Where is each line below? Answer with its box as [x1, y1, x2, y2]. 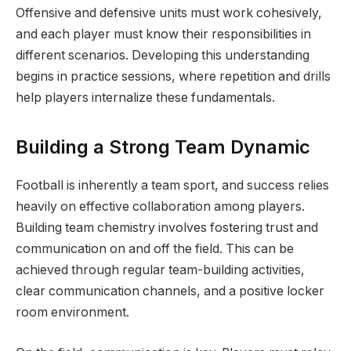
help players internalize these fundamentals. [16, 89, 275, 105]
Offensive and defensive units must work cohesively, [16, 5, 322, 20]
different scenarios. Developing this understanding [16, 47, 309, 63]
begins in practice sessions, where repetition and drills [16, 68, 331, 84]
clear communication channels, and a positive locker [16, 284, 324, 299]
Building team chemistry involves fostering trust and [16, 220, 318, 236]
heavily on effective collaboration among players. [16, 199, 305, 215]
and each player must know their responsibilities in [16, 26, 311, 42]
